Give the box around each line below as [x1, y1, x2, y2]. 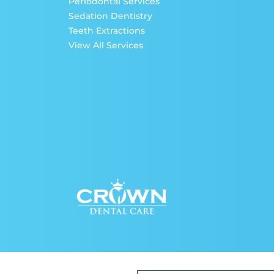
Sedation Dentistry [68, 10, 152, 22]
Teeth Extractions [68, 25, 145, 37]
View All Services [68, 40, 143, 51]
